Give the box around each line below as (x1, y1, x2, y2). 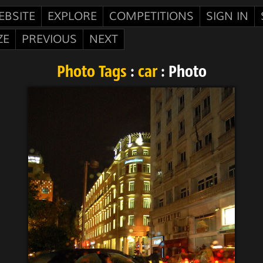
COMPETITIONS (109, 9, 194, 23)
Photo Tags (56, 65, 127, 81)
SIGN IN (206, 9, 248, 23)
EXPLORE (48, 9, 97, 23)
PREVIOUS (22, 32, 77, 46)
